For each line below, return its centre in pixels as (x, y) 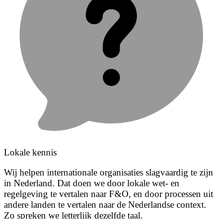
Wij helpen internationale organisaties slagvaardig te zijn (109, 173)
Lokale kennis (30, 153)
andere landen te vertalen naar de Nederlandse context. (105, 205)
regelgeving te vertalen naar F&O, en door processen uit (109, 194)
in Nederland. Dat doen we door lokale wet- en (92, 183)
